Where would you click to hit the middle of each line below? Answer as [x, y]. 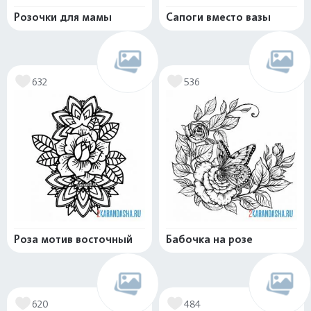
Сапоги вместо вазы [218, 17]
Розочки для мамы [63, 17]
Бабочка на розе [209, 239]
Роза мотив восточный [73, 239]
